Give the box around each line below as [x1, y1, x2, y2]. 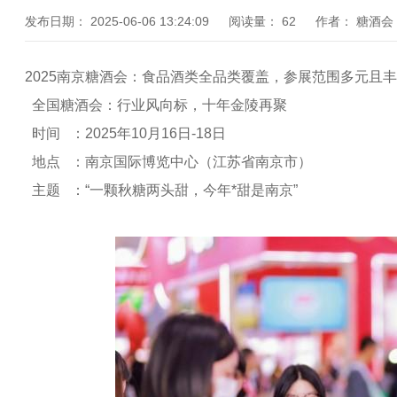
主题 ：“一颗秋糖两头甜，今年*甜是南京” [25, 183, 305, 198]
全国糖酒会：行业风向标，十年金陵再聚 [32, 97, 287, 113]
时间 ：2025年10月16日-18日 [25, 126, 233, 141]
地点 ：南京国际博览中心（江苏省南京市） [25, 154, 319, 169]
